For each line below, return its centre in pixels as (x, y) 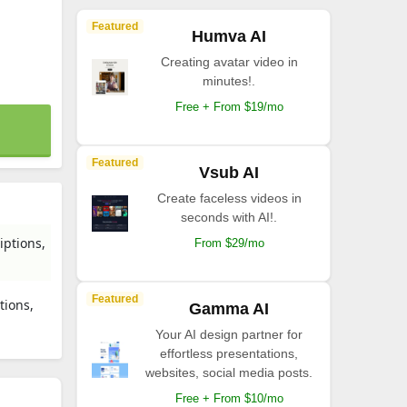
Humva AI (229, 36)
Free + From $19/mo (229, 107)
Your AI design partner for (229, 334)
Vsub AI (229, 173)
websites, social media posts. (229, 372)
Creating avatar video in (229, 62)
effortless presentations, (229, 353)
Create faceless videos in (229, 198)
